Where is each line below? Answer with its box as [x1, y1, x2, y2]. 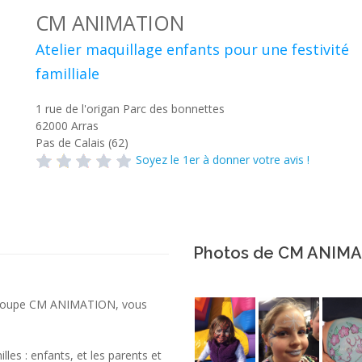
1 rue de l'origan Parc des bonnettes [36, 101, 225, 116]
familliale [36, 64, 99, 83]
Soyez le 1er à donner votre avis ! [136, 152, 309, 167]
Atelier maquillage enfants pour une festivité [36, 40, 349, 59]
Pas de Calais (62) [36, 135, 128, 150]
